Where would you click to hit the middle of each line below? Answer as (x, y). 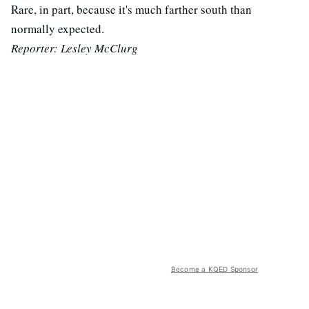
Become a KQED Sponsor (214, 269)
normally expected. (58, 29)
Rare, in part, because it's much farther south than (131, 9)
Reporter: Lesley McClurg (74, 48)
